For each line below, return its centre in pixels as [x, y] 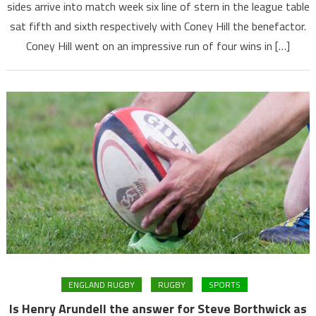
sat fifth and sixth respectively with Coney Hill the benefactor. [158, 26]
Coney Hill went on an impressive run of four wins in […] [158, 45]
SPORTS [225, 285]
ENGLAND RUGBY [102, 285]
